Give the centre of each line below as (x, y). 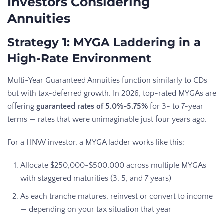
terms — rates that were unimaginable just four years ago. (107, 119)
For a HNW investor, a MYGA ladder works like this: (96, 142)
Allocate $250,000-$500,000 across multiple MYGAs (113, 165)
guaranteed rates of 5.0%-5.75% (92, 106)
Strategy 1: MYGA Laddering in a (104, 42)
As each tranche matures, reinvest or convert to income (117, 196)
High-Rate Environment (79, 58)
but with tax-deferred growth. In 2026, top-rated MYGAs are (112, 93)
